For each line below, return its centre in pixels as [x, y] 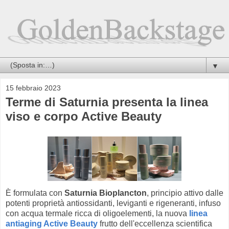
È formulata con [35, 193]
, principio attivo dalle [185, 193]
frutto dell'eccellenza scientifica [155, 223]
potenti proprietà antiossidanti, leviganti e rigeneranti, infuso [113, 203]
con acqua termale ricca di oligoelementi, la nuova [97, 213]
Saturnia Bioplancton [106, 193]
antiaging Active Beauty [52, 223]
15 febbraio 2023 [33, 88]
